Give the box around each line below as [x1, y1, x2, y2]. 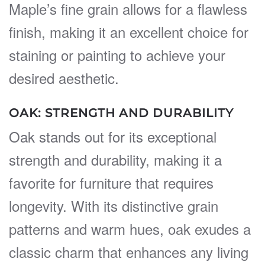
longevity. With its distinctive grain [9, 195, 218, 216]
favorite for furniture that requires [9, 172, 214, 193]
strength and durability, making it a [9, 148, 222, 170]
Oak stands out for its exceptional [9, 125, 216, 147]
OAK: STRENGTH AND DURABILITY [9, 105, 234, 120]
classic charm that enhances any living [9, 241, 248, 262]
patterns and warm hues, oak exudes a [9, 218, 251, 239]
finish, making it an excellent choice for [9, 21, 248, 42]
